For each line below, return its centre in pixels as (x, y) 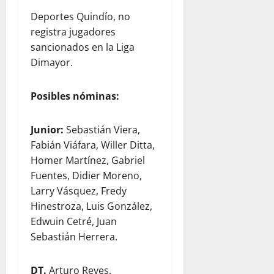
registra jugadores (73, 32)
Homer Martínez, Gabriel (88, 160)
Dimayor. (52, 62)
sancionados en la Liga (83, 47)
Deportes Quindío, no (80, 17)
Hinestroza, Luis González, (91, 206)
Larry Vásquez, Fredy (79, 191)
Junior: (48, 130)
